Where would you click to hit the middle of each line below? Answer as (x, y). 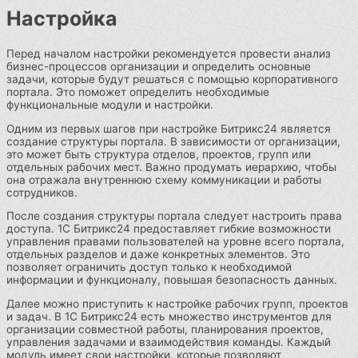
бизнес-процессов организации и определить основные (159, 66)
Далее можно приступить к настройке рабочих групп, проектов (177, 303)
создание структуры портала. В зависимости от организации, (173, 141)
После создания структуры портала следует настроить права (174, 216)
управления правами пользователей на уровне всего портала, (175, 242)
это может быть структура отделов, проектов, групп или (159, 154)
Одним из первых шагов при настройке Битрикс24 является (169, 128)
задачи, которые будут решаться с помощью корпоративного (172, 79)
